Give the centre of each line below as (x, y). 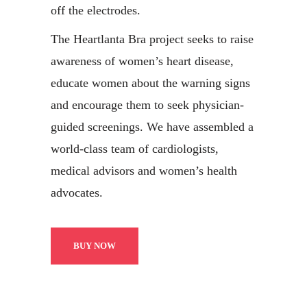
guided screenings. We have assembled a (152, 126)
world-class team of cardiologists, (135, 148)
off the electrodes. (96, 10)
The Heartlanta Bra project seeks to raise (152, 39)
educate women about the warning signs (150, 83)
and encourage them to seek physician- (147, 105)
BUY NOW (95, 245)
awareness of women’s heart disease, (142, 61)
